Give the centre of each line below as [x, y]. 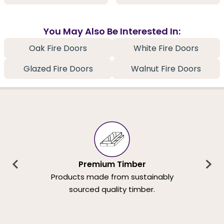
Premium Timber [112, 164]
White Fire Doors [166, 48]
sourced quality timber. [112, 189]
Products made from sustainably [112, 177]
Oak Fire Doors [58, 48]
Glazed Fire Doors [58, 68]
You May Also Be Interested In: [112, 31]
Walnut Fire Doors [166, 68]
